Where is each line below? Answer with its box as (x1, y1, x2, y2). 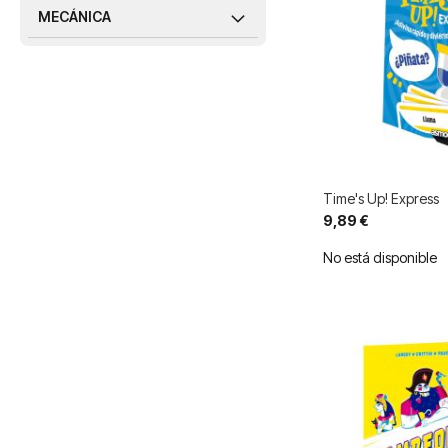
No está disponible (322, 249, 437, 267)
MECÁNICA (38, 8, 111, 25)
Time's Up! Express (322, 190, 439, 208)
